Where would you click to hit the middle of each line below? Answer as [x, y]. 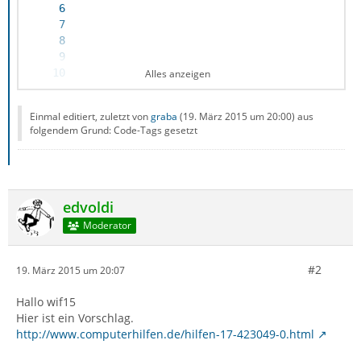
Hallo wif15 [46, 302]
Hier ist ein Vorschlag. [75, 318]
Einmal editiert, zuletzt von [90, 116]
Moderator [107, 226]
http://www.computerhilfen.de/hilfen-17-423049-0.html [165, 334]
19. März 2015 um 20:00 [237, 116]
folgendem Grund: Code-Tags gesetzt [114, 130]
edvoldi [88, 207]
